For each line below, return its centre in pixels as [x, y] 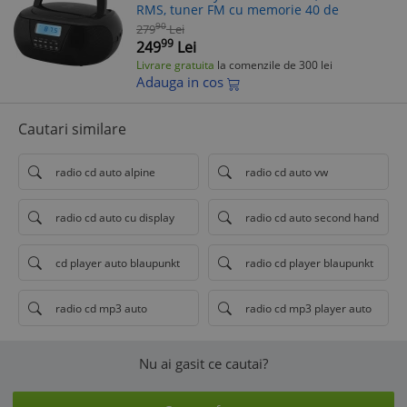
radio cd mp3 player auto [308, 308]
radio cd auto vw [287, 172]
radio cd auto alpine [105, 172]
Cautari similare [72, 129]
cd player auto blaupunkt [118, 263]
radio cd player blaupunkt [309, 263]
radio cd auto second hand [312, 217]
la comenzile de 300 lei [273, 65]
